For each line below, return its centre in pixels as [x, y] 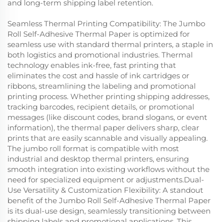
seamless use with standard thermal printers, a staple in [110, 44]
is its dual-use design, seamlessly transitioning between [109, 211]
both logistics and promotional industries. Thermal [100, 55]
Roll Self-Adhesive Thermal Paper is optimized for [99, 34]
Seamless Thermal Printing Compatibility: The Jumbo [106, 23]
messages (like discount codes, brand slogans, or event [107, 117]
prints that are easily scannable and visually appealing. [108, 138]
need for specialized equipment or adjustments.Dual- [106, 179]
